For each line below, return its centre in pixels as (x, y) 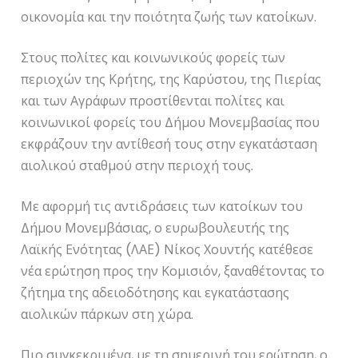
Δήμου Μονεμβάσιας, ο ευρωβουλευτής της (155, 229)
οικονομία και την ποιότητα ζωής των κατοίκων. (169, 18)
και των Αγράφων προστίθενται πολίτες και (153, 101)
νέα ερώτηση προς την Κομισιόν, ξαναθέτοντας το (173, 272)
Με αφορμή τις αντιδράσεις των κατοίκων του (162, 207)
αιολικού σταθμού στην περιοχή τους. (137, 166)
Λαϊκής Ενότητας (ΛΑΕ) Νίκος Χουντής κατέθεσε (167, 250)
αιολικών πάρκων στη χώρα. (107, 315)
